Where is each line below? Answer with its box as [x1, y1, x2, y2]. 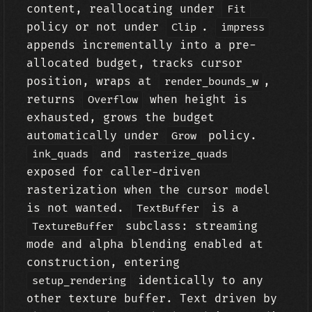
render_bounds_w [164, 75, 258, 88]
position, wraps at [26, 75, 159, 88]
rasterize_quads [133, 148, 228, 161]
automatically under [26, 129, 166, 143]
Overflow [87, 93, 138, 107]
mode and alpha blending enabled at [26, 237, 264, 251]
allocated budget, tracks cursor [26, 56, 243, 70]
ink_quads [31, 148, 88, 161]
